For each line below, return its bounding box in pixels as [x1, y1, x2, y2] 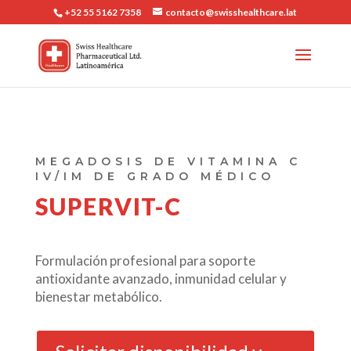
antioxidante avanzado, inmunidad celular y [34, 270, 287, 287]
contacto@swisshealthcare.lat [165, 6, 298, 18]
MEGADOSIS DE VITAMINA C [34, 154, 302, 168]
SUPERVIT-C [34, 191, 182, 220]
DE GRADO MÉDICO [93, 168, 275, 183]
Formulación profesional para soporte [34, 251, 255, 269]
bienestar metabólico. [34, 288, 162, 305]
